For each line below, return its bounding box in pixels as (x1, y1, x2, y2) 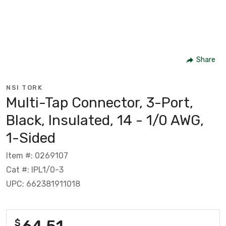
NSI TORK (6, 83, 42, 91)
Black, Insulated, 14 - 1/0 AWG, (6, 111, 204, 129)
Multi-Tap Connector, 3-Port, (6, 94, 193, 111)
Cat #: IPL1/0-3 (6, 164, 64, 175)
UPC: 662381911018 (6, 179, 80, 189)
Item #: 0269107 (6, 150, 68, 160)
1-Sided (6, 129, 55, 146)
